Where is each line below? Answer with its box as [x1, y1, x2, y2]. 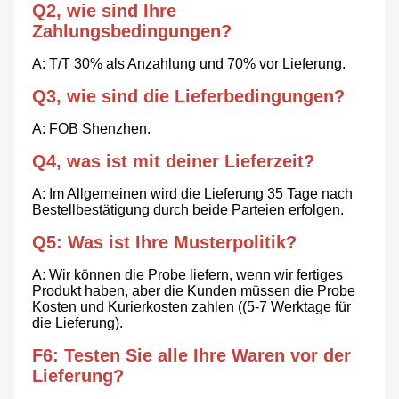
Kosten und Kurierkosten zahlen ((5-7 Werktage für [32, 299, 351, 315]
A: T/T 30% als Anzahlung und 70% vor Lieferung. [32, 56, 346, 72]
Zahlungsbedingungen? [32, 21, 232, 42]
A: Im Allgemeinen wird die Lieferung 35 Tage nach [32, 186, 353, 202]
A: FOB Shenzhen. [32, 121, 151, 137]
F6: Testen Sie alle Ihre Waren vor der [32, 346, 351, 366]
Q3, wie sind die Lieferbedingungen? [32, 86, 345, 107]
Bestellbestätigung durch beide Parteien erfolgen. [32, 202, 344, 218]
